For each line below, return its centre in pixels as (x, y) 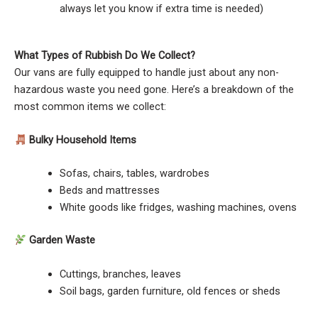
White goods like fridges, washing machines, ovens (178, 208)
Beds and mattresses (109, 191)
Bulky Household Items (81, 140)
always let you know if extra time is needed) (161, 8)
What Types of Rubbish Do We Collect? (105, 55)
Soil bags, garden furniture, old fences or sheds (170, 291)
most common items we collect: (90, 106)
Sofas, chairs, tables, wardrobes (134, 174)
